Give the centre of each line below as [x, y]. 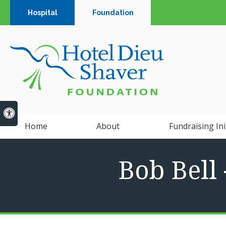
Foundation [113, 13]
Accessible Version [47, 112]
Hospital [42, 13]
